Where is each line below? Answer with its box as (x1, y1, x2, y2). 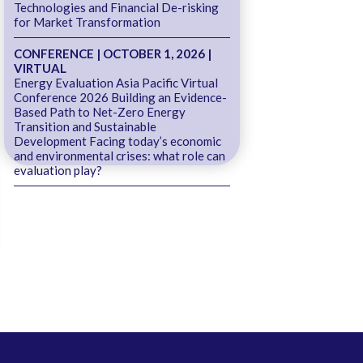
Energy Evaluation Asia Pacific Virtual (13, 75, 218, 90)
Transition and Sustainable (13, 118, 156, 134)
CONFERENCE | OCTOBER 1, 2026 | (13, 45, 211, 61)
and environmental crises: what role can (13, 147, 225, 163)
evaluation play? (13, 162, 102, 177)
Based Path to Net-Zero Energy (13, 104, 186, 119)
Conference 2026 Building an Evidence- (13, 89, 227, 105)
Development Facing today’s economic (13, 133, 221, 148)
